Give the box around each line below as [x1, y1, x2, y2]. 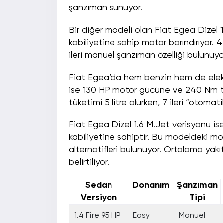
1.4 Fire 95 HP [74, 212, 121, 220]
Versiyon [80, 193, 117, 203]
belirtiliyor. [69, 158, 109, 167]
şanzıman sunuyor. [69, 3, 142, 13]
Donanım [132, 181, 170, 190]
